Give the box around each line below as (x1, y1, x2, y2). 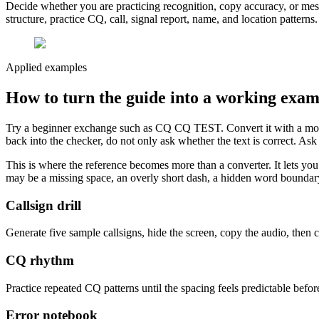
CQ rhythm (6, 253, 74, 268)
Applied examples (6, 61, 87, 74)
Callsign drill (6, 197, 81, 213)
